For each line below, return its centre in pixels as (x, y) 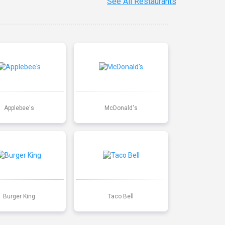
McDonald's (121, 108)
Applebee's (19, 108)
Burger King (19, 196)
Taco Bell (121, 196)
